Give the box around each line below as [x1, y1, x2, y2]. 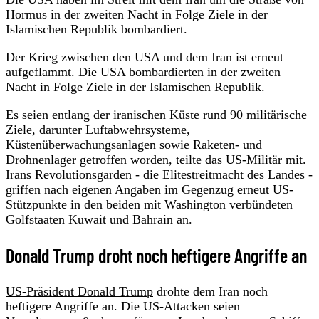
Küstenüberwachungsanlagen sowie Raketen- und [6, 137, 262, 152]
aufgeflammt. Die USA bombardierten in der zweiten [6, 64, 281, 79]
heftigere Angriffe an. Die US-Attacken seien [6, 298, 240, 313]
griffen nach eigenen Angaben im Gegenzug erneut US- [6, 182, 293, 197]
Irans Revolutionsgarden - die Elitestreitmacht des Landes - [6, 167, 313, 182]
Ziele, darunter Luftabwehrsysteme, [6, 122, 190, 137]
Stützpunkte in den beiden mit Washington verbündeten [6, 197, 293, 211]
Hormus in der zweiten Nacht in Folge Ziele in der [6, 6, 268, 21]
